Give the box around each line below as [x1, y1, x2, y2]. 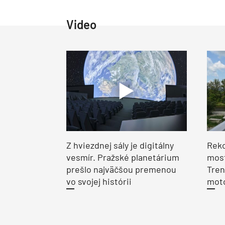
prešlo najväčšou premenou [66, 164, 176, 175]
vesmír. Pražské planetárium [66, 152, 179, 163]
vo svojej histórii [66, 176, 132, 187]
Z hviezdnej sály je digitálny [66, 140, 174, 151]
